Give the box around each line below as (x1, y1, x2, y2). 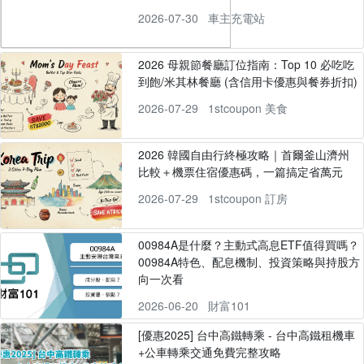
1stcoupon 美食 (207, 100, 288, 117)
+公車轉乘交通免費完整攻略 (137, 344, 281, 361)
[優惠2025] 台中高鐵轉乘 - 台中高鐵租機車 (137, 327, 355, 344)
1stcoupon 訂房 (207, 190, 288, 207)
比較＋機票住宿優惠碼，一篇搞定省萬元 (137, 163, 343, 180)
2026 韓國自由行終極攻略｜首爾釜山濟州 (137, 146, 349, 163)
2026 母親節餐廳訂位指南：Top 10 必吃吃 (137, 56, 354, 73)
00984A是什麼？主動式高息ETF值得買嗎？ (137, 236, 359, 253)
